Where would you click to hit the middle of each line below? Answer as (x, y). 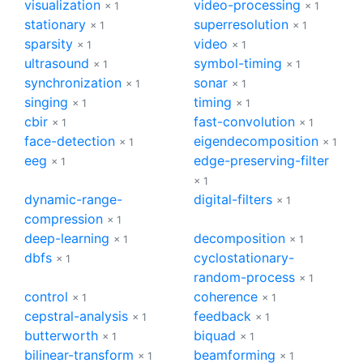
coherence (226, 296)
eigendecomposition (256, 141)
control (46, 296)
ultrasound (57, 63)
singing (46, 102)
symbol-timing (238, 63)
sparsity (49, 43)
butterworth (61, 335)
